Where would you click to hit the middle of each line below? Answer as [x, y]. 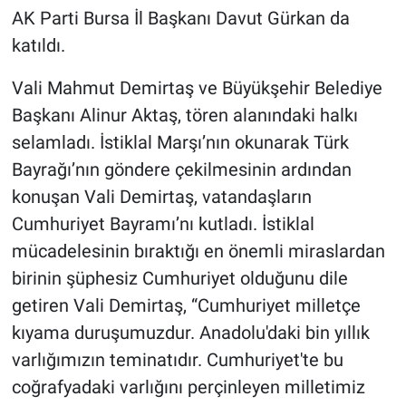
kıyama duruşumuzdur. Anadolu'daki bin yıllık [190, 332]
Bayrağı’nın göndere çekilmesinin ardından [181, 169]
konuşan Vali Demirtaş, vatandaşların [161, 196]
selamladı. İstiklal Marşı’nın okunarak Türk [180, 142]
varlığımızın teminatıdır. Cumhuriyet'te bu [177, 359]
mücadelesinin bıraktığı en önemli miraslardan [198, 251]
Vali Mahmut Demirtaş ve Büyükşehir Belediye [197, 87]
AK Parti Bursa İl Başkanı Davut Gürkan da [180, 18]
